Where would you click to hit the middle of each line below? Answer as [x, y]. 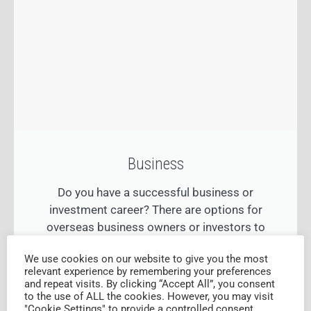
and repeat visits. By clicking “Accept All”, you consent [150, 284]
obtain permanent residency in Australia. [155, 245]
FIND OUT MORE [155, 294]
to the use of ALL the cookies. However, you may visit [149, 296]
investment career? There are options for [155, 210]
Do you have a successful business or [155, 193]
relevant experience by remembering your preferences [148, 271]
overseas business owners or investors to [155, 227]
